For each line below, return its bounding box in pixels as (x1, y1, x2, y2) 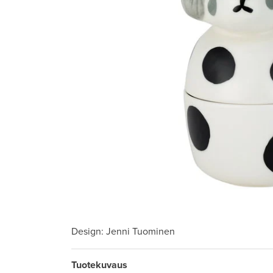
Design (71, 225, 101, 238)
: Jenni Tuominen (101, 225, 175, 238)
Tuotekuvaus (71, 258, 127, 271)
